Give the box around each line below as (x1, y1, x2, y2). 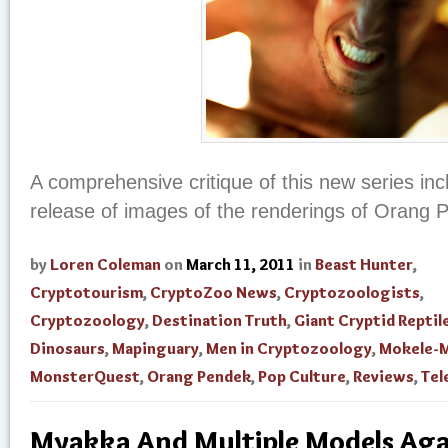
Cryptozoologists (284, 283, 420, 303)
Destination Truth (152, 311, 287, 331)
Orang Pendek (147, 367, 251, 387)
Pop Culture (258, 367, 346, 387)
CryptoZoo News (150, 283, 277, 303)
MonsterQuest (30, 367, 140, 387)
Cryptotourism (30, 283, 143, 303)
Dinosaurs (30, 339, 105, 359)
